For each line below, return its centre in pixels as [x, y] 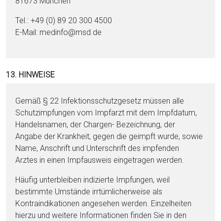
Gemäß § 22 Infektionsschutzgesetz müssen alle [100, 101]
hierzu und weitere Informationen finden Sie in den [101, 215]
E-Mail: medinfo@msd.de [59, 32]
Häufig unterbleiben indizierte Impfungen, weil [93, 180]
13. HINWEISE [30, 75]
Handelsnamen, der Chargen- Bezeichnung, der [95, 125]
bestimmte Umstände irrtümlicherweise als [89, 192]
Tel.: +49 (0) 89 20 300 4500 [64, 20]
